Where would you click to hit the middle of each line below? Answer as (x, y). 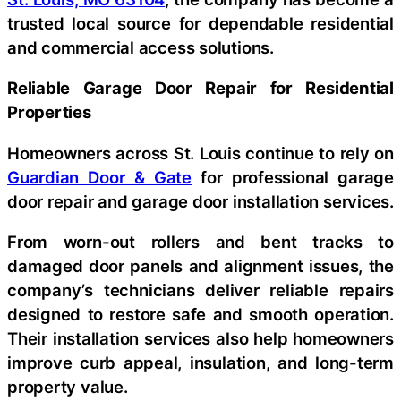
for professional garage (292, 177)
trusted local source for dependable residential (200, 23)
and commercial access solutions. (141, 47)
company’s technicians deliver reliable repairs (200, 290)
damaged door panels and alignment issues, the (200, 266)
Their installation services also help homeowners (200, 339)
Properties (49, 112)
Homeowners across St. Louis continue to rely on (200, 153)
